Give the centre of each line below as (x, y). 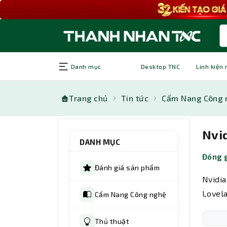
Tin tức (135, 98)
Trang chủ (88, 98)
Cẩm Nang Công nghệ (131, 195)
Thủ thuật (112, 221)
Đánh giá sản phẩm (127, 168)
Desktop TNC (161, 66)
